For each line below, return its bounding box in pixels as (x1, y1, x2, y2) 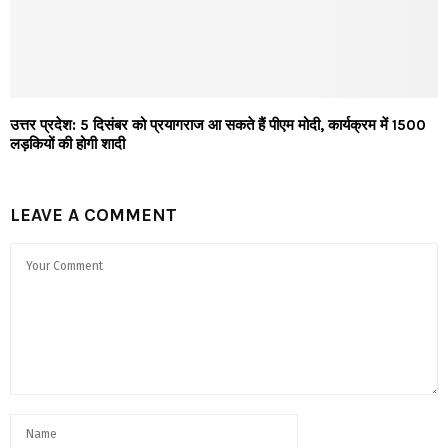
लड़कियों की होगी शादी (10, 134, 125, 153)
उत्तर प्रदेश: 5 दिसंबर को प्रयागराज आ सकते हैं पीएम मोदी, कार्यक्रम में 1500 (10, 115, 426, 134)
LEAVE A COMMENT (10, 203, 177, 226)
